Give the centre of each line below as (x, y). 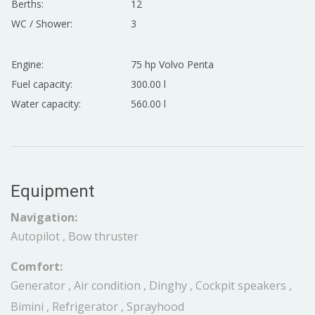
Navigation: (44, 217)
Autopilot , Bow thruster (75, 236)
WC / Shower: (42, 24)
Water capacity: (46, 104)
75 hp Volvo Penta (172, 64)
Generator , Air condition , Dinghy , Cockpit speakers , (151, 285)
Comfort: (37, 266)
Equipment (52, 191)
